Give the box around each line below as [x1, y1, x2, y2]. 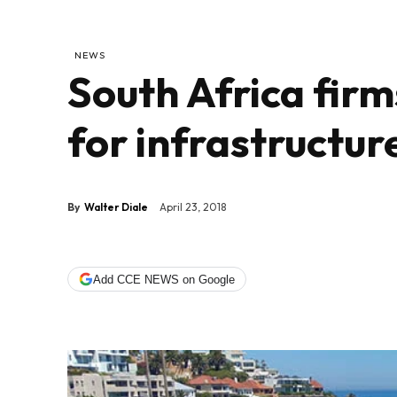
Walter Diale [84, 199, 148, 214]
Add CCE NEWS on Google [93, 272, 235, 286]
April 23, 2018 [160, 200, 226, 214]
